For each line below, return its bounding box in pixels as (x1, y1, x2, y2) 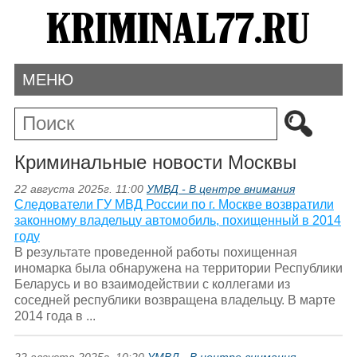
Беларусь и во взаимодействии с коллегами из (14, 277, 290, 292)
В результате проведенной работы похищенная (14, 245, 297, 260)
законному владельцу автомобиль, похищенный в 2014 (14, 214, 341, 228)
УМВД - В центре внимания (146, 182, 295, 196)
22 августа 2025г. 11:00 (14, 182, 147, 196)
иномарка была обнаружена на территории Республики (14, 261, 343, 276)
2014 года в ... (14, 309, 96, 324)
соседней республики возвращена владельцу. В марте (14, 293, 335, 308)
